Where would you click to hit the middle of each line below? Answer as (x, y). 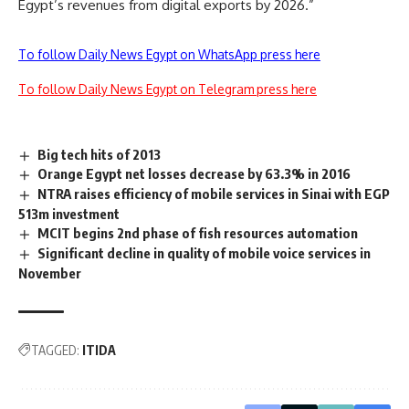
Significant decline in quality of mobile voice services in (204, 253)
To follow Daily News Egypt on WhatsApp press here (169, 54)
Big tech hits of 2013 (100, 154)
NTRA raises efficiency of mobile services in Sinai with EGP (214, 194)
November (50, 273)
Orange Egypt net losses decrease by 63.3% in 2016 (194, 174)
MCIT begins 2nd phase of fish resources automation (198, 233)
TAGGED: (55, 350)
